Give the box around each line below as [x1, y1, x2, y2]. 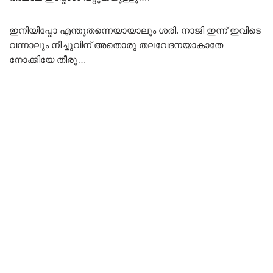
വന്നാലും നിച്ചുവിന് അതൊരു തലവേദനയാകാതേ [9, 39, 223, 50]
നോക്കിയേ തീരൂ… [9, 54, 87, 65]
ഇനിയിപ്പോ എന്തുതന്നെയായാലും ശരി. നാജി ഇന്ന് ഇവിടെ [9, 24, 261, 35]
